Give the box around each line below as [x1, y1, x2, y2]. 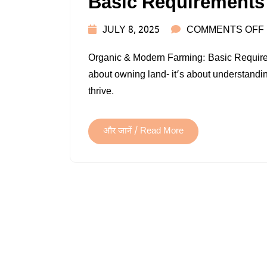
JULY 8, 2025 [103, 24, 160, 38]
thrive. [88, 86, 114, 99]
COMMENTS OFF [187, 24, 264, 38]
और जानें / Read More [103, 126, 184, 138]
